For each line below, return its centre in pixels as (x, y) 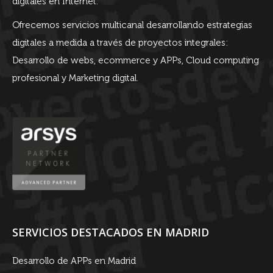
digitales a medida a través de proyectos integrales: (120, 43)
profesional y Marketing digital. (75, 78)
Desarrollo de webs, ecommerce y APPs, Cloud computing (136, 60)
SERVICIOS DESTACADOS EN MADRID (111, 232)
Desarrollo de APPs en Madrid (74, 261)
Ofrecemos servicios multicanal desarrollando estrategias (132, 25)
